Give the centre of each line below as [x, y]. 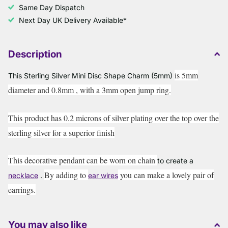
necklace [23, 176]
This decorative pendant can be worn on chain [83, 160]
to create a [175, 161]
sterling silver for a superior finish [61, 132]
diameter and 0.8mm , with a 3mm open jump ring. [90, 90]
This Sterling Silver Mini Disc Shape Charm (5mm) [91, 75]
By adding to [66, 175]
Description [35, 54]
